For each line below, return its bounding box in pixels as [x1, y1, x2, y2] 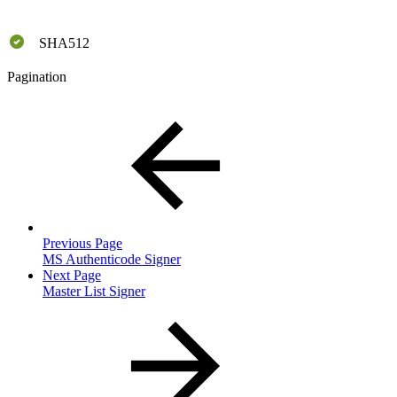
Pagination [7, 69, 66, 85]
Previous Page [43, 236, 122, 252]
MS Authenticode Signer [43, 252, 181, 268]
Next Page [43, 268, 101, 284]
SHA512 [39, 35, 90, 51]
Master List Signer [43, 284, 145, 300]
